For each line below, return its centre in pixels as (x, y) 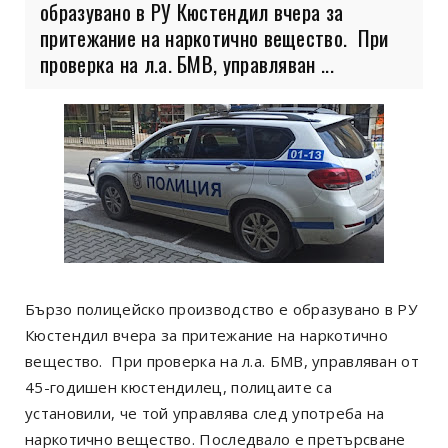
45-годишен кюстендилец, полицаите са (178, 386)
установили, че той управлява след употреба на (205, 412)
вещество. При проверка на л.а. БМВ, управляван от (222, 360)
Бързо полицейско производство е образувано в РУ (221, 308)
